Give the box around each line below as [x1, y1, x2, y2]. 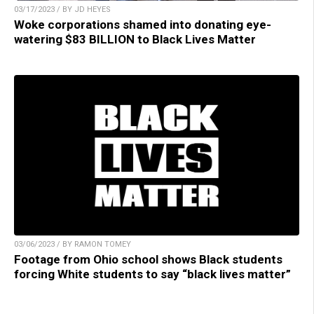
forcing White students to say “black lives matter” [14, 266, 291, 281]
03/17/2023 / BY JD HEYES [14, 4, 111, 14]
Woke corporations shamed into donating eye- [14, 17, 271, 32]
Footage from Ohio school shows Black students [14, 252, 282, 266]
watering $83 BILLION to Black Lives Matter [14, 32, 256, 46]
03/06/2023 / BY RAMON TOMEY [14, 239, 131, 249]
